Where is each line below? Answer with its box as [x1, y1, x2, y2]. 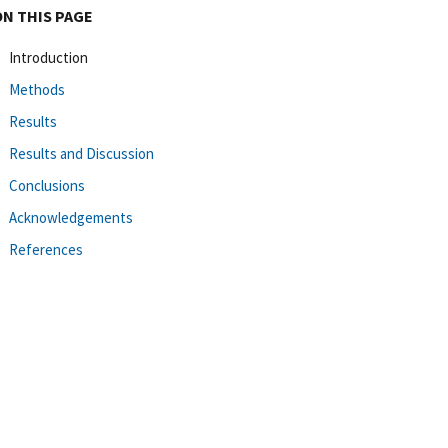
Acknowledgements [9, 207, 133, 227]
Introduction [9, 47, 88, 67]
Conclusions [9, 175, 85, 195]
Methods [9, 79, 65, 99]
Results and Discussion [9, 143, 154, 163]
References [9, 239, 83, 259]
